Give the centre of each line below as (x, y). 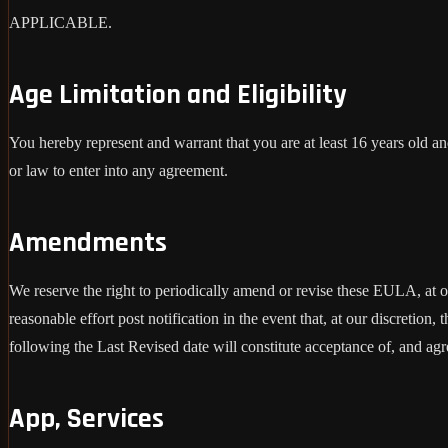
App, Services (86, 418)
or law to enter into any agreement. (118, 170)
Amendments (88, 242)
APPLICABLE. (60, 22)
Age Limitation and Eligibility (177, 94)
